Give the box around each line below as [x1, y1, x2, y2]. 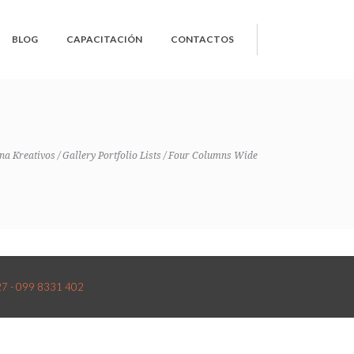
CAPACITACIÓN [66, 33, 142, 45]
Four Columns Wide [168, 149, 258, 161]
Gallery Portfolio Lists [62, 149, 161, 161]
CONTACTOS [171, 33, 234, 45]
